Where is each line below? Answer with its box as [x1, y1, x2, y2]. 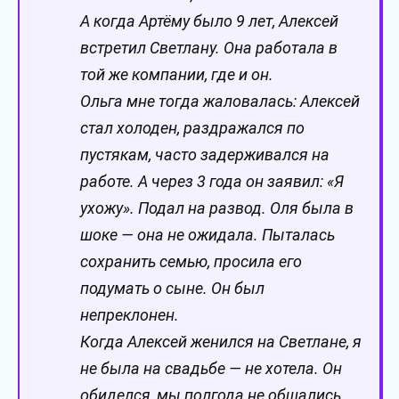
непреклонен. [80, 305, 179, 325]
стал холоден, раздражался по [80, 118, 305, 138]
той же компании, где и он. [80, 65, 273, 85]
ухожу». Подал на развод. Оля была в [80, 199, 354, 218]
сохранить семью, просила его [80, 252, 302, 272]
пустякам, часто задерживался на [80, 145, 330, 165]
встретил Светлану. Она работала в [80, 38, 338, 58]
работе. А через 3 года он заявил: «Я [80, 172, 344, 191]
